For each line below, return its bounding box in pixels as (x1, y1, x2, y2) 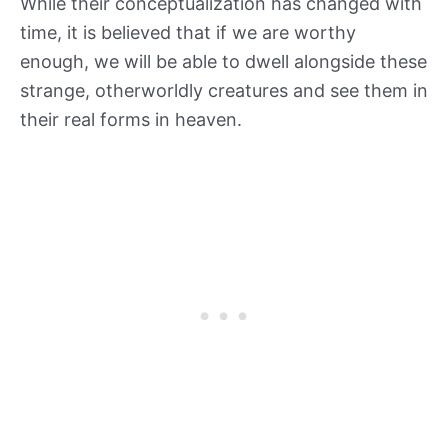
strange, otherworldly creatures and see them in (20, 80, 428, 102)
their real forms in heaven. (20, 109, 247, 131)
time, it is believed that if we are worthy (20, 22, 356, 44)
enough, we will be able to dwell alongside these (20, 51, 427, 73)
